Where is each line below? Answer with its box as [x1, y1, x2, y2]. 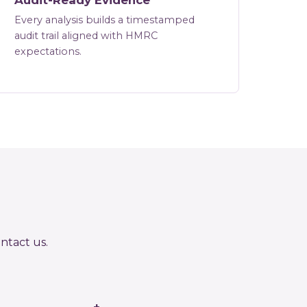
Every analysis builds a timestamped [14, 14, 195, 27]
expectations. [14, 45, 82, 58]
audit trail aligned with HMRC [14, 29, 158, 42]
